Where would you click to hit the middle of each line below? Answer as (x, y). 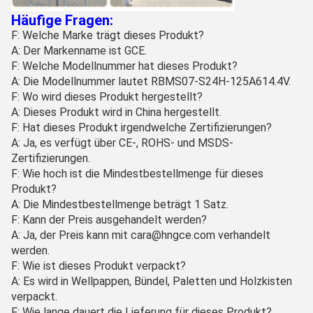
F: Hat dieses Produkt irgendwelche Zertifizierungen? (141, 127)
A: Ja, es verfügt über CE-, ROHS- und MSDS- (122, 143)
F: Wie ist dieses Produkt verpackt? (99, 265)
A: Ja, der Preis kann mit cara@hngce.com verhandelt (141, 235)
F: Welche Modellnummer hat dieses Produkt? (124, 66)
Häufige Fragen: (62, 20)
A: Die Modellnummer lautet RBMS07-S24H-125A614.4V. (151, 81)
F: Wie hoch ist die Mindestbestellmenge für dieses (137, 173)
